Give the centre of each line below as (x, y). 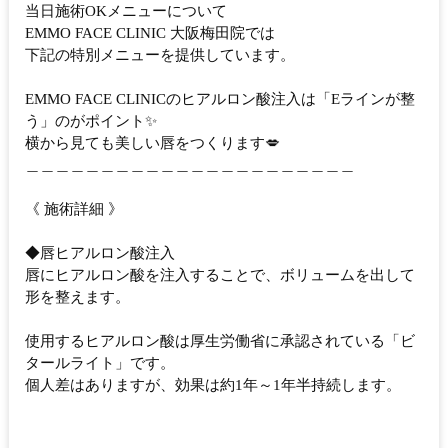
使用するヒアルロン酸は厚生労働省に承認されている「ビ (220, 341)
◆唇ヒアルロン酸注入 (100, 253)
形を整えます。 (77, 297)
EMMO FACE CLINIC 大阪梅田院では (150, 33)
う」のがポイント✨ (91, 121)
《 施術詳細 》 (74, 209)
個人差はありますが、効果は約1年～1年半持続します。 (213, 385)
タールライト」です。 (100, 363)
